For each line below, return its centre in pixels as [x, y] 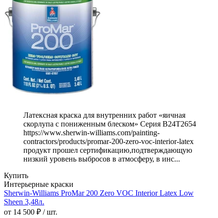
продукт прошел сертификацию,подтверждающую [108, 150]
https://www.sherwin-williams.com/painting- [91, 133]
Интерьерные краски [39, 184]
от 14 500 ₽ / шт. [31, 212]
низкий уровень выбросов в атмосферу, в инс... [102, 159]
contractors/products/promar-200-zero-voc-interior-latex [109, 142]
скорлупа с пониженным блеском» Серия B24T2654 [110, 124]
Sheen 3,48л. [24, 202]
